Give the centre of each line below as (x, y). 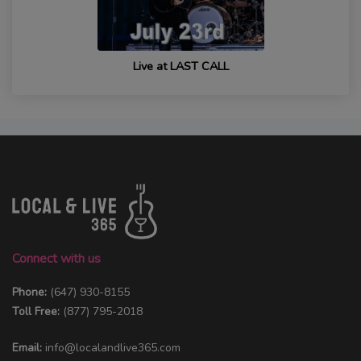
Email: (27, 347)
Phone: (31, 292)
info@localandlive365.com (113, 347)
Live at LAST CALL (180, 66)
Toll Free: (37, 311)
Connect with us (56, 258)
